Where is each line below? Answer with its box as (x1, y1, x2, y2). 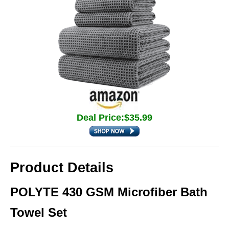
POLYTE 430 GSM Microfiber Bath (10, 185, 208, 199)
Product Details (10, 160, 113, 175)
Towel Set (10, 205, 67, 219)
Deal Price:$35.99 (77, 112, 152, 123)
